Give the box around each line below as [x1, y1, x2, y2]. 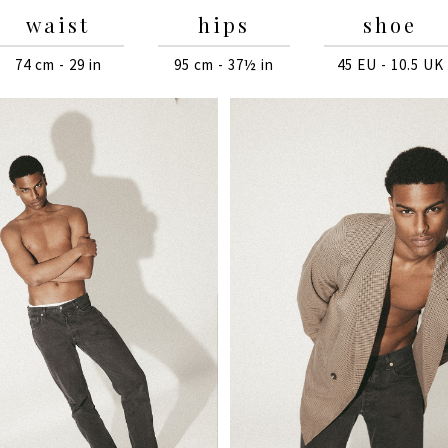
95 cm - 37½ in [174, 55, 274, 74]
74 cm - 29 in [14, 55, 102, 74]
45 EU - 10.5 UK [336, 55, 444, 74]
